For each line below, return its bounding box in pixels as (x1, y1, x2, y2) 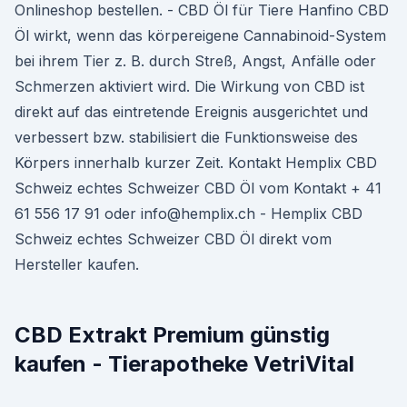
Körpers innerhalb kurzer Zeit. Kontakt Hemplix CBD (15, 154, 377, 172)
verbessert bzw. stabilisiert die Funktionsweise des (15, 128, 358, 146)
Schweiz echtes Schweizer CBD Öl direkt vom (15, 230, 332, 248)
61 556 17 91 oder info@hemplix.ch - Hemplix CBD (15, 204, 362, 223)
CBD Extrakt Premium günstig (15, 322, 330, 348)
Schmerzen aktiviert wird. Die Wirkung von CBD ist (15, 77, 364, 95)
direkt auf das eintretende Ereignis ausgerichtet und (15, 103, 368, 121)
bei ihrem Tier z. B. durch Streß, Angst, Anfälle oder (15, 52, 376, 70)
